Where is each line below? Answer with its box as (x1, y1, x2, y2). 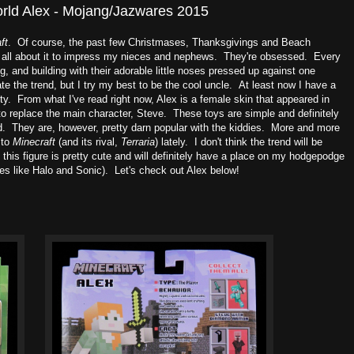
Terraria (118, 136, 155, 148)
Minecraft (13, 136, 55, 148)
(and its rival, (55, 136, 118, 148)
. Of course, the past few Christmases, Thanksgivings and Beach (8, 36, 311, 48)
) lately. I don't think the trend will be (155, 136, 322, 148)
